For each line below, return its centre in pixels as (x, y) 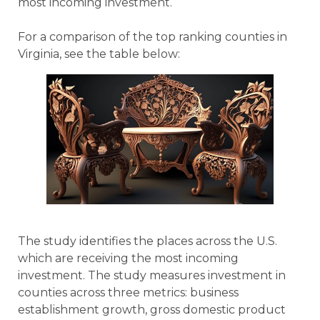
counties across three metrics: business (128, 293)
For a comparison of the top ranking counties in (152, 37)
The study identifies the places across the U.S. (147, 241)
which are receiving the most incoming (128, 259)
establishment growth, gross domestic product (152, 310)
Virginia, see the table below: (99, 54)
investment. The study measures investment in (152, 276)
